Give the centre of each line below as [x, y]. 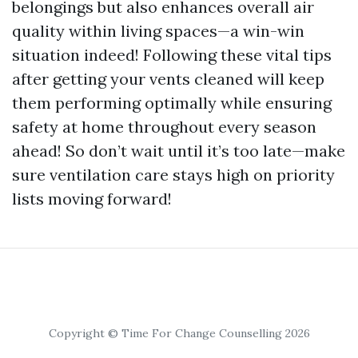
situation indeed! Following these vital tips [172, 55]
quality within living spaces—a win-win [158, 31]
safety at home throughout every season [164, 127]
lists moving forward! [92, 199]
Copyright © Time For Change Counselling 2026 [179, 333]
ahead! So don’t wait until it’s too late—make [179, 151]
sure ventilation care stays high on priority [173, 175]
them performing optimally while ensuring [172, 103]
